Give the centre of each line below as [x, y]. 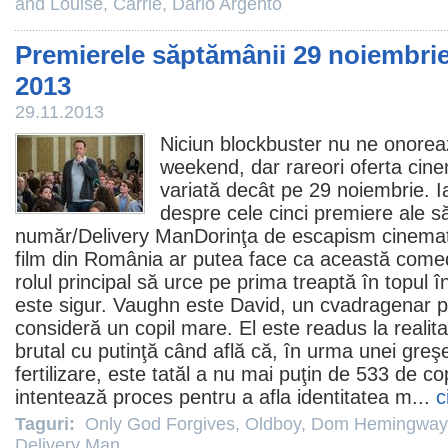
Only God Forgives [160, 424]
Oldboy [273, 424]
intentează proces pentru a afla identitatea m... [225, 397]
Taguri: [47, 424]
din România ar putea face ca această [221, 259]
